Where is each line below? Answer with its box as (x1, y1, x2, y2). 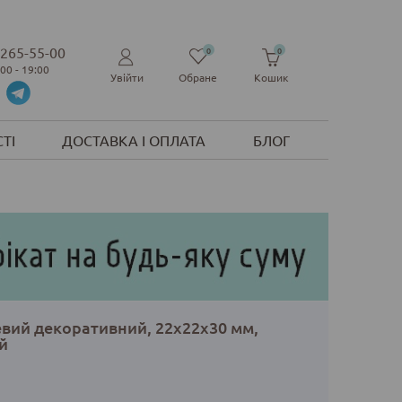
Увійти (109, 70, 144, 85)
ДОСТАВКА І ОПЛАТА (62, 131, 206, 150)
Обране (179, 70, 218, 85)
